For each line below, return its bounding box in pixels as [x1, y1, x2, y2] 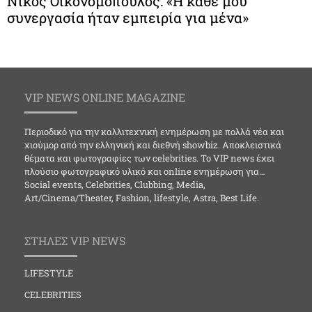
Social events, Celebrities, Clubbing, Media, [24, 178, 205, 191]
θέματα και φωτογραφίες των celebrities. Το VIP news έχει [24, 152, 274, 164]
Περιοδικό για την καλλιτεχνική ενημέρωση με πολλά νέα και [24, 125, 284, 138]
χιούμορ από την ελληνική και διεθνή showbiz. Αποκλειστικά [24, 139, 281, 151]
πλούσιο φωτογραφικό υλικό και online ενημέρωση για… [24, 165, 265, 178]
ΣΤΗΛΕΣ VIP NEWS [24, 233, 125, 249]
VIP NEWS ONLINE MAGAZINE [24, 90, 185, 104]
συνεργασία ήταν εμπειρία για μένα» [7, 8, 249, 26]
